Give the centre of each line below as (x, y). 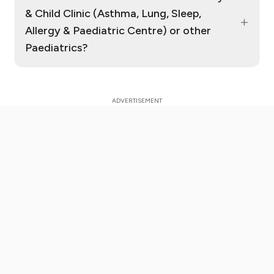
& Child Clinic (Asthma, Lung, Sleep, (113, 14)
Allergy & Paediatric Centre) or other (118, 31)
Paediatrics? (57, 48)
